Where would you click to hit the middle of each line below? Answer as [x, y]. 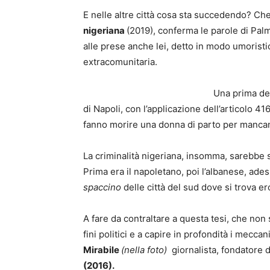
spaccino [102, 187]
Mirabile [102, 250]
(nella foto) [144, 250]
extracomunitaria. [120, 62]
